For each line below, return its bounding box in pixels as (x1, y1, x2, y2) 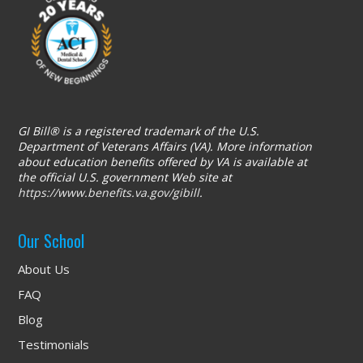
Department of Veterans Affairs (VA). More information (18, 139, 313, 154)
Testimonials (18, 336, 90, 352)
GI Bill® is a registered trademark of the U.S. (18, 123, 260, 139)
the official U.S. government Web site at (18, 169, 233, 185)
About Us (18, 261, 70, 277)
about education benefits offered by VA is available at (18, 154, 308, 169)
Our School (18, 228, 85, 253)
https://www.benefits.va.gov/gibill (18, 185, 200, 200)
